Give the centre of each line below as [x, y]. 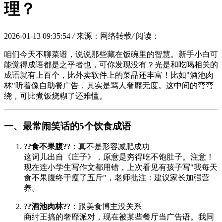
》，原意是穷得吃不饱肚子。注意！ [151, 157]
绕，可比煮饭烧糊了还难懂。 [55, 96]
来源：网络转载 [104, 36]
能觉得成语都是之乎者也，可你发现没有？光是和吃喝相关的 [111, 64]
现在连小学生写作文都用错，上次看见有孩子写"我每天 [121, 167]
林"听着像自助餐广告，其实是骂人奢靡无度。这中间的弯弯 [109, 85]
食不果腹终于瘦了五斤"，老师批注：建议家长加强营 [117, 178]
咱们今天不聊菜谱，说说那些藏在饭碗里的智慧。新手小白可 [111, 54]
